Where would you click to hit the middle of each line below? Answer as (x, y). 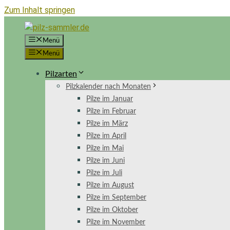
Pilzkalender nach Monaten (108, 87)
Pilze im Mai (105, 148)
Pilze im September (116, 198)
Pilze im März (107, 124)
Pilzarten (61, 74)
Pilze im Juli (104, 173)
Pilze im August (110, 185)
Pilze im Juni (106, 161)
